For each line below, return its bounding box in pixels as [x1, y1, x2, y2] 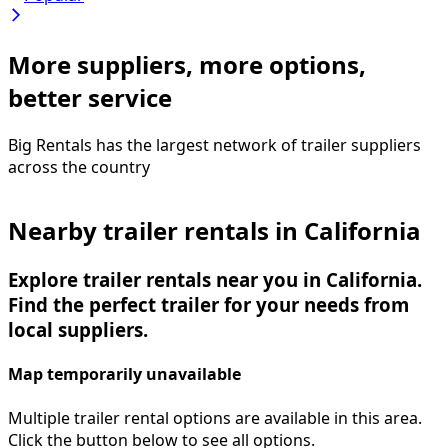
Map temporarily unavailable [8, 363, 241, 386]
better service [8, 81, 172, 115]
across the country [8, 156, 150, 179]
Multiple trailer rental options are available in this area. [8, 406, 422, 429]
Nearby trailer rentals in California [8, 214, 421, 248]
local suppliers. [8, 317, 148, 343]
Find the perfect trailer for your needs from [8, 292, 409, 318]
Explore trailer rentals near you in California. [8, 267, 422, 293]
